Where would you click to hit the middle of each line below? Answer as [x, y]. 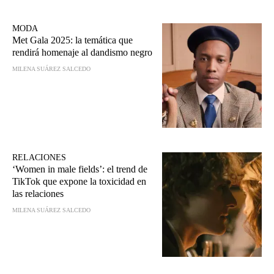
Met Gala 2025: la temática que [72, 40]
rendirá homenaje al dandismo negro [82, 52]
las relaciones [38, 194]
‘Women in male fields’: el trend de [80, 169]
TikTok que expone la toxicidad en [79, 182]
